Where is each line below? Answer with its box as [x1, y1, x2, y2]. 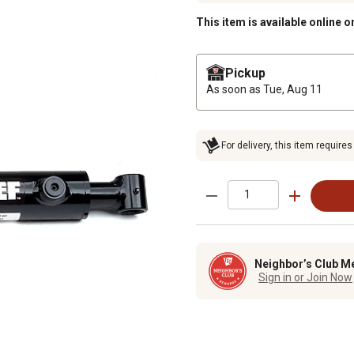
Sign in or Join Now [258, 271, 352, 284]
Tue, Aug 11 [263, 82, 322, 96]
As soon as [206, 82, 263, 96]
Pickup [225, 65, 265, 81]
